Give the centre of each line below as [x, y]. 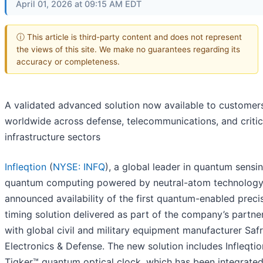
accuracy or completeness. [68, 61]
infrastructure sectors [53, 137]
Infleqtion [26, 167]
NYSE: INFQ [79, 167]
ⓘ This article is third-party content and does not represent [129, 37]
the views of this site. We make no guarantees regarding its [128, 49]
